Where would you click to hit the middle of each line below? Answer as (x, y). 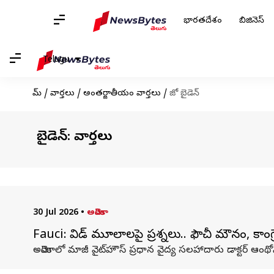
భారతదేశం (203, 21)
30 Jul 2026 (55, 213)
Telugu (56, 60)
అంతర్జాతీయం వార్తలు (122, 94)
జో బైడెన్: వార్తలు (72, 138)
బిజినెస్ (252, 21)
